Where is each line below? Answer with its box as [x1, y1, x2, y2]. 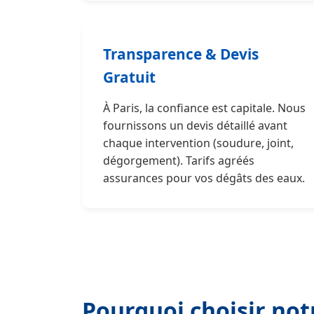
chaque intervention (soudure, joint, [103, 135, 294, 151]
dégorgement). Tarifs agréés [103, 153, 254, 168]
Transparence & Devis [103, 44, 259, 64]
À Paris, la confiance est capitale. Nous [103, 100, 306, 116]
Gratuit [103, 67, 156, 87]
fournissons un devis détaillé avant [103, 118, 287, 133]
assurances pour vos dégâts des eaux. [103, 170, 305, 186]
